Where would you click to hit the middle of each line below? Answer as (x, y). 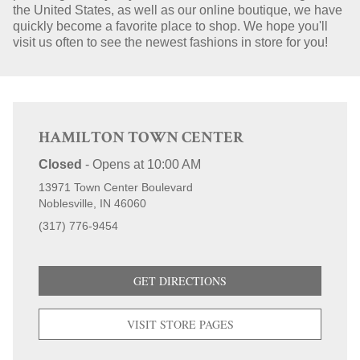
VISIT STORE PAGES (180, 324)
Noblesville (66, 203)
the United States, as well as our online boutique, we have (178, 10)
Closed (60, 164)
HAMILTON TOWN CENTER (141, 139)
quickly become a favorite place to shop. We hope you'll (170, 26)
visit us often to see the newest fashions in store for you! (170, 42)
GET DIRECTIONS (180, 281)
